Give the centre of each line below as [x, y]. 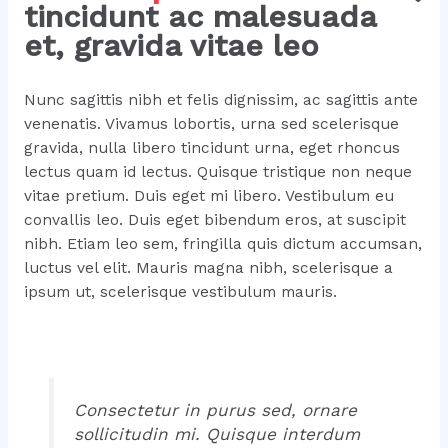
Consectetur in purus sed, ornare [216, 410]
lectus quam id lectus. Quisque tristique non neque [217, 171]
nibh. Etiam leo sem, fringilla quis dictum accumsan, [222, 243]
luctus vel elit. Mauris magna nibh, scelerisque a [208, 267]
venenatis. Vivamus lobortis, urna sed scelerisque [211, 123]
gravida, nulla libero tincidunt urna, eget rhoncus [211, 147]
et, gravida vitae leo [171, 46]
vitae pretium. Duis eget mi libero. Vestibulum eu [208, 195]
